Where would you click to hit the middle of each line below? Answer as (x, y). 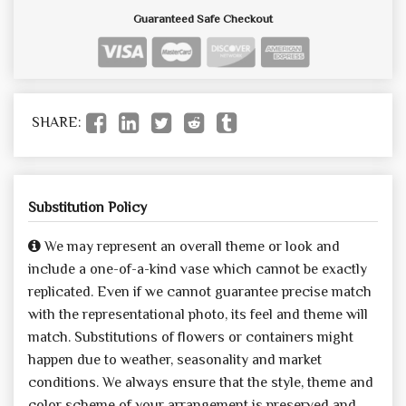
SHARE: (57, 122)
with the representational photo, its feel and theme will (198, 314)
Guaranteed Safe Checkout (203, 18)
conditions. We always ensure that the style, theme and (201, 382)
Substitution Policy (87, 207)
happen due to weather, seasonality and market (175, 359)
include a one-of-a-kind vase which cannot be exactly (198, 269)
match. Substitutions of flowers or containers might (191, 337)
